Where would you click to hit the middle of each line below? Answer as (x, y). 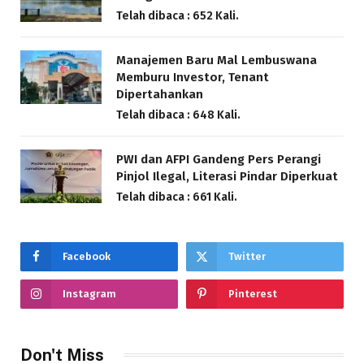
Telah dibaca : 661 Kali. (177, 197)
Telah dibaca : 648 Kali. (178, 115)
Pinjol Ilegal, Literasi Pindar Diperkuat (227, 176)
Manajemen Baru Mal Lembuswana (217, 60)
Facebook (87, 256)
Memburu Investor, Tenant (193, 77)
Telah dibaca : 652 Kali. (178, 15)
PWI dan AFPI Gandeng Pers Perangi (219, 159)
